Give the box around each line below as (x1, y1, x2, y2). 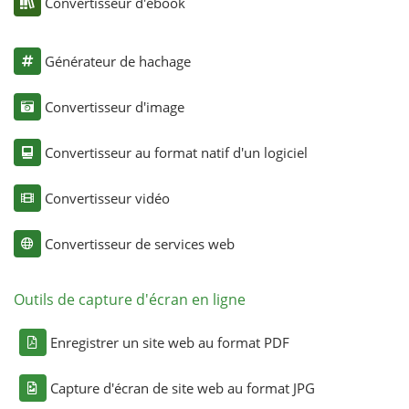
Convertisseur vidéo (44, 189, 170, 207)
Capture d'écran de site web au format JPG (49, 379, 315, 397)
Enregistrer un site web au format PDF (49, 333, 289, 351)
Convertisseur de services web (44, 235, 235, 253)
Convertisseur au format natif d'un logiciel (44, 143, 308, 162)
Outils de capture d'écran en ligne (13, 289, 246, 309)
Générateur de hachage (44, 52, 191, 70)
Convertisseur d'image (44, 98, 184, 116)
